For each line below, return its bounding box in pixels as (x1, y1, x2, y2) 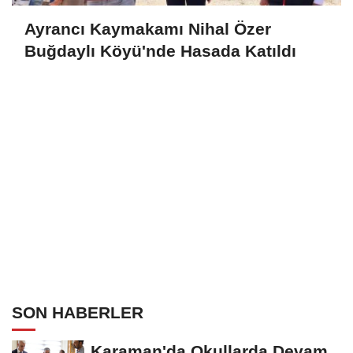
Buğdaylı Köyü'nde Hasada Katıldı (24, 41, 296, 60)
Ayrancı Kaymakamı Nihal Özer (24, 19, 271, 38)
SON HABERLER (12, 303, 143, 322)
